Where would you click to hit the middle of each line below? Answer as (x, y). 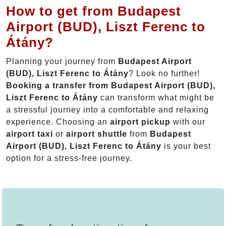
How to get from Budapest (94, 11)
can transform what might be (156, 98)
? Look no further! (164, 74)
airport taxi (30, 134)
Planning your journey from (62, 62)
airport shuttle (97, 134)
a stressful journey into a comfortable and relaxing (107, 110)
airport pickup (140, 122)
